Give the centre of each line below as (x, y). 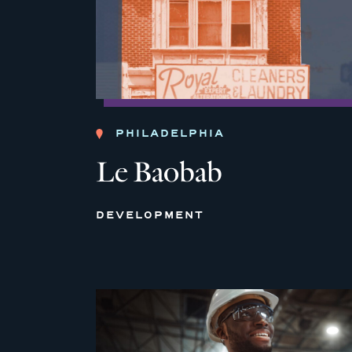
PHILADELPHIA (170, 134)
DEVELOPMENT (150, 215)
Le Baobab (159, 173)
